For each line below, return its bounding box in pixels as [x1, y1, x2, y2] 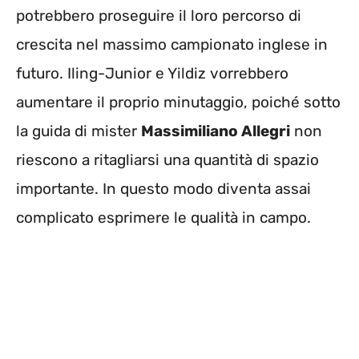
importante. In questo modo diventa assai [16, 179, 311, 199]
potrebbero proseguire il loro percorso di [16, 6, 301, 26]
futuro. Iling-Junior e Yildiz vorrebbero [16, 64, 288, 83]
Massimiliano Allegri [141, 122, 290, 141]
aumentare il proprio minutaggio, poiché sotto [16, 93, 341, 112]
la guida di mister [16, 122, 141, 141]
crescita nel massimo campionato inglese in [16, 35, 328, 54]
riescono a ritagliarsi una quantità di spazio [16, 151, 319, 170]
